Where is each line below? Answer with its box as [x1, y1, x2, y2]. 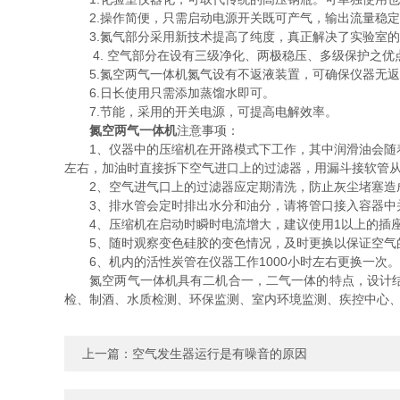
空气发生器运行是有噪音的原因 [132, 346, 307, 361]
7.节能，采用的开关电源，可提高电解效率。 [64, 104, 337, 119]
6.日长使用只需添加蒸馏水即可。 [64, 86, 275, 100]
